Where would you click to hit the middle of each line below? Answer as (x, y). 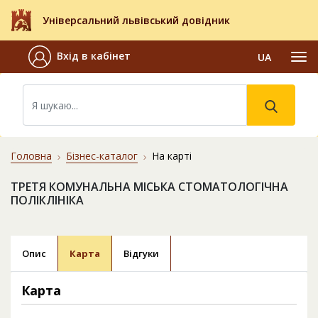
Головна (31, 156)
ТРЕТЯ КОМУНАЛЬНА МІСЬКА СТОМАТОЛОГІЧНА (149, 187)
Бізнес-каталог (102, 156)
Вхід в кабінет (94, 56)
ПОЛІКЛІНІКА (47, 201)
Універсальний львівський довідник (136, 21)
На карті (172, 156)
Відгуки (141, 254)
